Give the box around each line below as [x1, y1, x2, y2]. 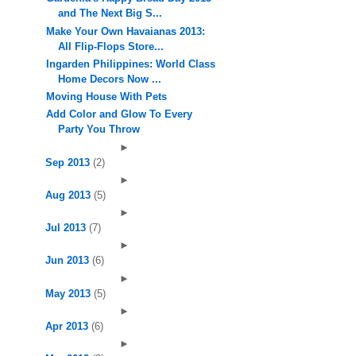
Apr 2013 [44, 319, 91, 332]
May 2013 [44, 287, 94, 300]
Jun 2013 [44, 254, 92, 267]
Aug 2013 [44, 188, 94, 201]
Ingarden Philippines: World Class [46, 57, 216, 70]
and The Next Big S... [58, 7, 163, 20]
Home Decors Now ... [58, 72, 162, 85]
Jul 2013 [44, 222, 89, 234]
